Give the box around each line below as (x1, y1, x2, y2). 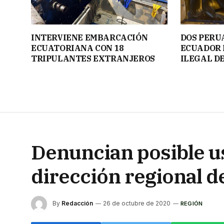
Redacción (61, 199, 93, 207)
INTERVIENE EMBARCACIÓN (31, 32, 148, 42)
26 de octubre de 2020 (103, 199, 170, 207)
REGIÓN (180, 199, 203, 207)
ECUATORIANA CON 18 (31, 42, 124, 53)
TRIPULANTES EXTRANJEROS (31, 53, 155, 63)
